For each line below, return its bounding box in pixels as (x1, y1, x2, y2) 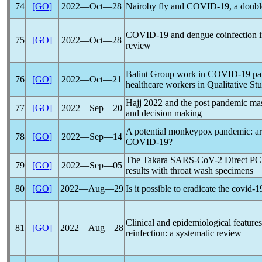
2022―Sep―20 (61, 103, 122, 113)
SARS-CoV (170, 155, 215, 165)
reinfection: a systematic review (126, 228, 242, 238)
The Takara (126, 155, 170, 165)
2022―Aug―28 (60, 223, 123, 233)
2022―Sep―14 (61, 132, 122, 142)
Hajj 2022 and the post (126, 98, 212, 108)
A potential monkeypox (126, 126, 215, 136)
